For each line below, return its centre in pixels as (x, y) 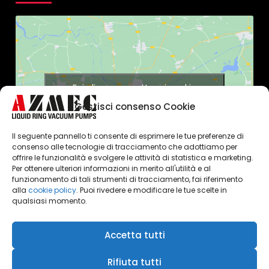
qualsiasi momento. (50, 201)
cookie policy (52, 190)
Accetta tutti (134, 235)
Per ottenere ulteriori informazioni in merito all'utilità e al (111, 168)
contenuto (134, 115)
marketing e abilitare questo (134, 101)
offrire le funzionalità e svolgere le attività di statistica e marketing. (133, 158)
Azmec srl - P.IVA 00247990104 (80, 253)
